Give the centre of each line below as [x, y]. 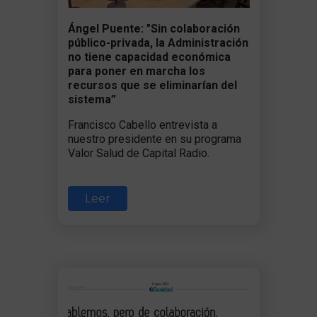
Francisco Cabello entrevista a [142, 125]
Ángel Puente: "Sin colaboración [154, 28]
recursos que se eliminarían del [152, 85]
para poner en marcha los [136, 71]
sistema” [92, 99]
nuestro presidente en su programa [154, 139]
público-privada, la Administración [158, 42]
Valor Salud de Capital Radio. [138, 153]
